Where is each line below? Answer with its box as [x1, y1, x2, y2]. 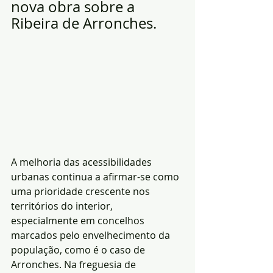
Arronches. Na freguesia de [11, 258, 138, 272]
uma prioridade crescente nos [11, 185, 152, 199]
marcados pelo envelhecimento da [11, 229, 172, 243]
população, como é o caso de [11, 243, 147, 257]
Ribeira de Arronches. [11, 13, 157, 33]
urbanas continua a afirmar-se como [11, 170, 182, 184]
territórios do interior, [11, 199, 115, 213]
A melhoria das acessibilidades [11, 155, 154, 169]
